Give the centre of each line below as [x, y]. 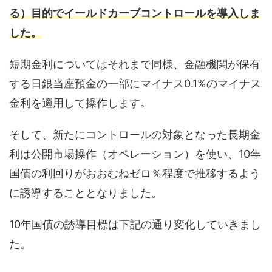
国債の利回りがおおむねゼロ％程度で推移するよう [135, 174]
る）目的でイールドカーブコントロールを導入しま [135, 13]
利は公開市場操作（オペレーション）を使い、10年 [135, 154]
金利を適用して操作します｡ [77, 103]
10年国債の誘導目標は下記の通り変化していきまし [135, 225]
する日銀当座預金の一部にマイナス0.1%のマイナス [135, 84]
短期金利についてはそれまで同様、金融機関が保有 [135, 64]
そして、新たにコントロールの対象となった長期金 [135, 135]
